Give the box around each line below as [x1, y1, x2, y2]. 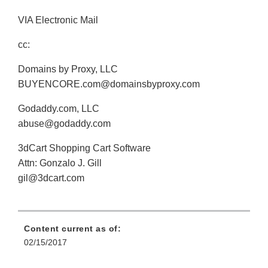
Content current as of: [24, 224, 121, 234]
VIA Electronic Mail [18, 15, 98, 26]
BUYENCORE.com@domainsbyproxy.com [18, 79, 200, 90]
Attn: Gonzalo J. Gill [18, 158, 102, 169]
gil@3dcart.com [18, 173, 84, 184]
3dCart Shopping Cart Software [18, 143, 151, 154]
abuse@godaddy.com [18, 118, 111, 129]
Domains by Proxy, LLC [18, 64, 118, 75]
